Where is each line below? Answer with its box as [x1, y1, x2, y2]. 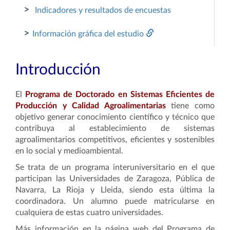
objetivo [15, 113, 48, 121]
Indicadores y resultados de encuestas [35, 6, 171, 14]
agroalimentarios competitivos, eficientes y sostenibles [15, 136, 215, 144]
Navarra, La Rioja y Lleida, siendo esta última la [15, 186, 215, 194]
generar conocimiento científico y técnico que [47, 113, 215, 121]
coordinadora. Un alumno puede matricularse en [15, 197, 215, 205]
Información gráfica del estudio [32, 30, 146, 38]
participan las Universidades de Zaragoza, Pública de [15, 175, 215, 183]
